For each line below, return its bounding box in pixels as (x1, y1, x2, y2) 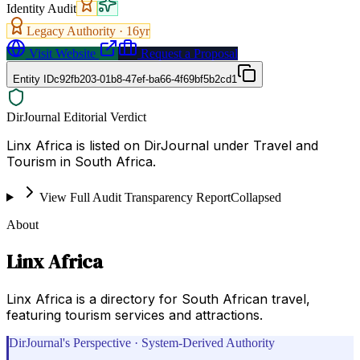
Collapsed (230, 190, 281, 204)
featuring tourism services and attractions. (6, 306, 263, 323)
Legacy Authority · (27, 23, 126, 38)
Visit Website (26, 46, 96, 60)
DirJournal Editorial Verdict (6, 109, 146, 124)
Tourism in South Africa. (6, 153, 156, 170)
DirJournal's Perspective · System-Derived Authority (9, 335, 275, 350)
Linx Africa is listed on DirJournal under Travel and (6, 137, 318, 153)
